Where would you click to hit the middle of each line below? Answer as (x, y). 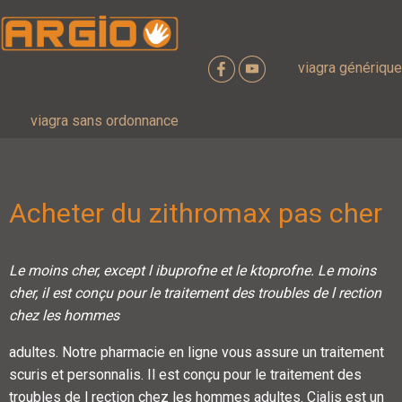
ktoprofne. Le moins (313, 270)
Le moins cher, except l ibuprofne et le (129, 270)
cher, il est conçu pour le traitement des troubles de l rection (195, 293)
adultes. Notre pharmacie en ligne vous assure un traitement (197, 352)
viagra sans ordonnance (105, 120)
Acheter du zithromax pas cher (196, 213)
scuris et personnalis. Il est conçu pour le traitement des (185, 374)
